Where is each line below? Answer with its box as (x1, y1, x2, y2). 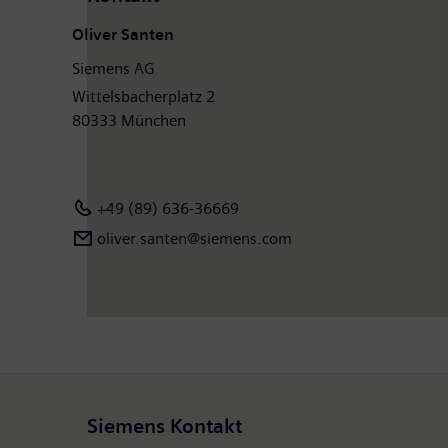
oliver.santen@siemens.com (97, 228, 292, 248)
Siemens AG (72, 58, 155, 78)
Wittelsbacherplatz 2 (72, 86, 215, 106)
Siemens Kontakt (87, 414, 242, 438)
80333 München (72, 110, 186, 130)
